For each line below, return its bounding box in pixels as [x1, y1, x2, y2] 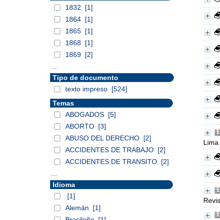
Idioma [53, 181, 75, 189]
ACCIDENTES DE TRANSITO [65, 158, 159, 165]
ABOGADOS [65, 110, 106, 118]
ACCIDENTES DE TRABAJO [65, 146, 156, 154]
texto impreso [65, 85, 110, 93]
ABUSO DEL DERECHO [65, 134, 141, 142]
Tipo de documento [53, 74, 118, 82]
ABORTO [65, 122, 96, 130]
